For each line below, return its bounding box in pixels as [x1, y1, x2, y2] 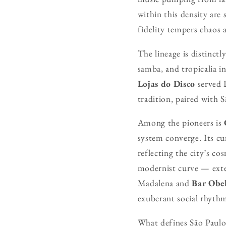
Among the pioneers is [137, 117, 224, 129]
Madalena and [137, 177, 192, 189]
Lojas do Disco [137, 77, 195, 89]
